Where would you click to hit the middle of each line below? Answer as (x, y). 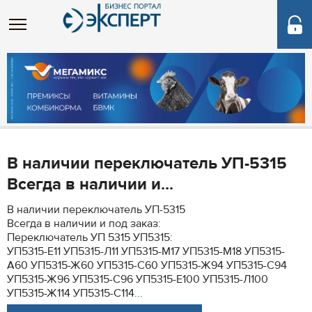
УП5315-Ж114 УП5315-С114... (75, 293)
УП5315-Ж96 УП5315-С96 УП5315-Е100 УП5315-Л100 (138, 279)
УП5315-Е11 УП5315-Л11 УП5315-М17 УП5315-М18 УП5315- (146, 251)
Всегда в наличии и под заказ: (84, 224)
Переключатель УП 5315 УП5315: (90, 237)
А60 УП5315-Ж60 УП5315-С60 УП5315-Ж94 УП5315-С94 (147, 265)
